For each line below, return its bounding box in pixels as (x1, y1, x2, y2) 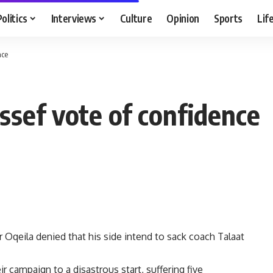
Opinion (166, 11, 200, 25)
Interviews (51, 11, 97, 25)
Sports (214, 11, 243, 25)
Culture (119, 11, 152, 25)
